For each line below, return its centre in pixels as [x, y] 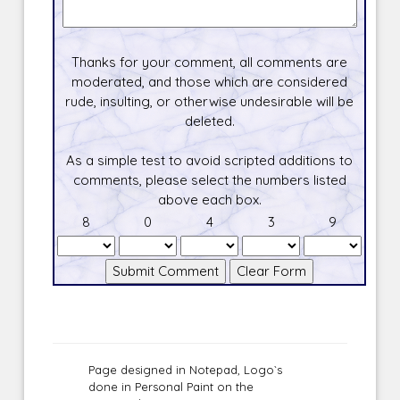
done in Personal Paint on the [171, 387]
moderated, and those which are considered [210, 82]
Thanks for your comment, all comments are [210, 62]
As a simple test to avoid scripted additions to [210, 161]
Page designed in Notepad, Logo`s [186, 370]
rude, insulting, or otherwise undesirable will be [210, 102]
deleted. [209, 121]
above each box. [209, 200]
